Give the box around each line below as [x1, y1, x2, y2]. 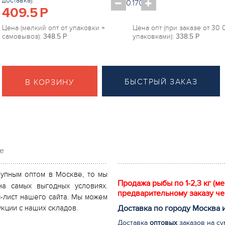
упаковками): [133, 32, 174, 41]
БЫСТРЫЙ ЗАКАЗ [125, 77, 198, 87]
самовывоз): [2, 32, 41, 41]
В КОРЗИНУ [25, 77, 75, 87]
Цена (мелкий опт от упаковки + [2, 24, 105, 32]
